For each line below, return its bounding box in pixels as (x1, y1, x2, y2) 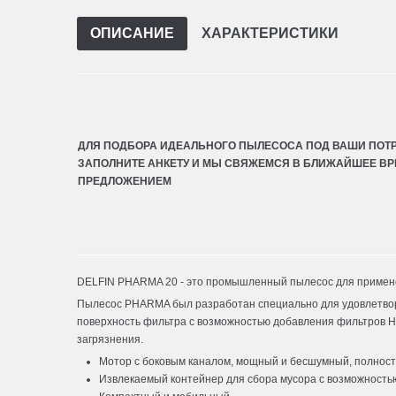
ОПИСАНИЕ (90, 26, 174, 42)
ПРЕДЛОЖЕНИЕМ (78, 175, 171, 188)
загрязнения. (77, 333, 143, 346)
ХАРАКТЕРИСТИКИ (202, 26, 339, 42)
